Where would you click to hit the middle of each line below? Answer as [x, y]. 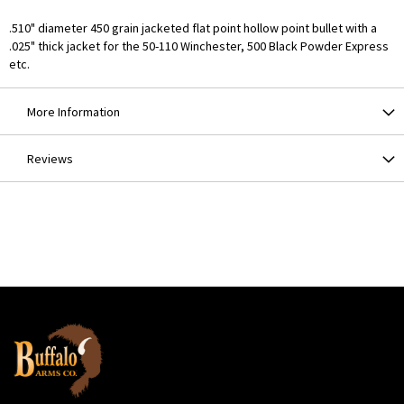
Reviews [50, 159]
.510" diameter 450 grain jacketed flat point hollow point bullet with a [193, 28]
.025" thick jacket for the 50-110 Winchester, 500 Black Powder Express [199, 46]
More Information [73, 112]
